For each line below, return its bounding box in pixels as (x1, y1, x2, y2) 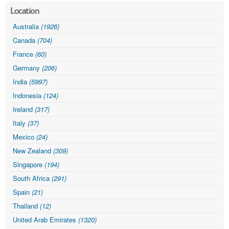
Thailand (13, 201, 40, 211)
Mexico (13, 132, 36, 142)
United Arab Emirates (13, 215, 78, 225)
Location (10, 6, 39, 16)
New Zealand (13, 146, 53, 156)
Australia (13, 21, 41, 32)
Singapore (13, 159, 44, 170)
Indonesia (13, 90, 43, 101)
